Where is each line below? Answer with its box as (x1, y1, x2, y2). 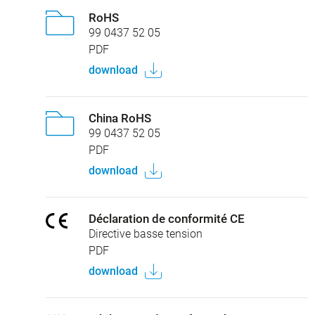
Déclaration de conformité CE (89, 211, 245, 226)
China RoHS (89, 110, 151, 125)
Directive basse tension (89, 226, 202, 240)
